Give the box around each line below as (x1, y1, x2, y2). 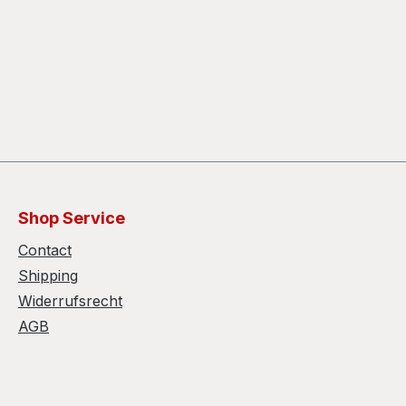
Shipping (18, 266, 78, 285)
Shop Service (18, 208, 125, 228)
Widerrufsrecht (18, 292, 122, 311)
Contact (18, 241, 72, 260)
